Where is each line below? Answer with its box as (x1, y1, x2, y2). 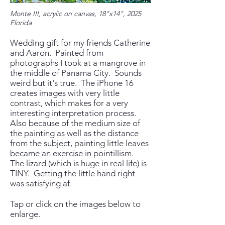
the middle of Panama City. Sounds (10, 68, 142, 78)
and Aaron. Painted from (10, 48, 103, 58)
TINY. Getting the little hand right (10, 168, 135, 178)
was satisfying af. (10, 178, 76, 188)
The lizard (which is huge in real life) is (10, 158, 147, 168)
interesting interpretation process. (10, 108, 138, 118)
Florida (10, 18, 32, 27)
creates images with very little (10, 88, 120, 98)
